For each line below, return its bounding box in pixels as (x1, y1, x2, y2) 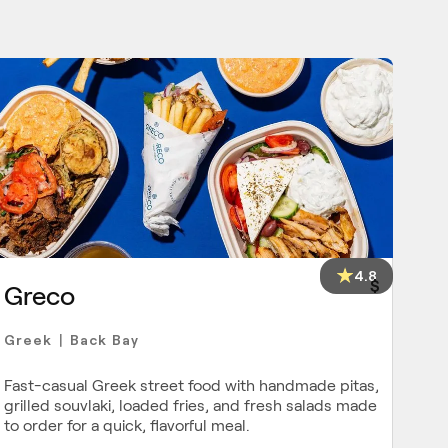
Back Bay (70, 330, 139, 348)
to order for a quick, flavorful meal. (3, 416, 250, 434)
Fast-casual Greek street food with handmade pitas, (3, 376, 379, 394)
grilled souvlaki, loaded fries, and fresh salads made (3, 396, 377, 414)
